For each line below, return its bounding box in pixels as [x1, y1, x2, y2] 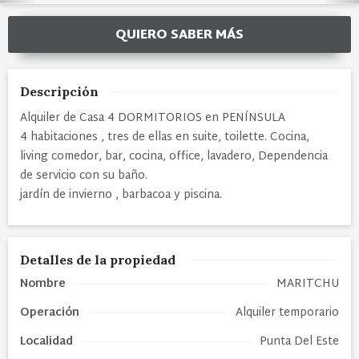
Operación [20, 302, 79, 323]
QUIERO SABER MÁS [115, 23, 244, 47]
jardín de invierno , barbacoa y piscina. [20, 184, 222, 205]
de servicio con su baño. [20, 165, 147, 186]
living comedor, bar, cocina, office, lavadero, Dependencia [20, 146, 328, 167]
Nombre [20, 273, 66, 294]
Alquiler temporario [236, 302, 339, 323]
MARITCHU [276, 273, 339, 294]
